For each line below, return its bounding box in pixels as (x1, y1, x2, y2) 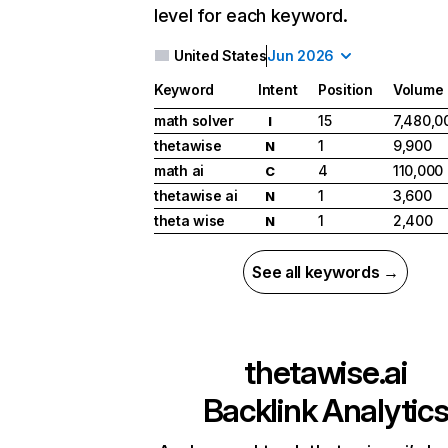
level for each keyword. (154, 5, 348, 26)
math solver (154, 112, 234, 130)
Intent (258, 81, 298, 99)
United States (174, 47, 267, 64)
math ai (154, 162, 205, 180)
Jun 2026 (267, 47, 335, 64)
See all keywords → (252, 262, 399, 283)
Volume (393, 81, 444, 99)
